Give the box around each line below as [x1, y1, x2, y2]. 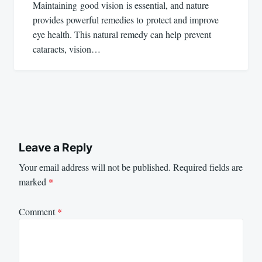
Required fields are [173, 161, 243, 174]
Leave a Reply [19, 140, 92, 154]
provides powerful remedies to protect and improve [33, 13, 219, 26]
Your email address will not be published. [19, 161, 171, 174]
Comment [19, 205, 57, 218]
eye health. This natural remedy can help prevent [33, 27, 211, 40]
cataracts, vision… [33, 42, 101, 55]
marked [19, 175, 49, 188]
